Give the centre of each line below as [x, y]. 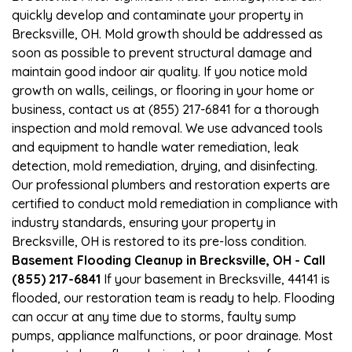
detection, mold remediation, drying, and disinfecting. [165, 165]
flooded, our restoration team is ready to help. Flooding [173, 297]
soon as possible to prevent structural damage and [162, 52]
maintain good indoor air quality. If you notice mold [159, 71]
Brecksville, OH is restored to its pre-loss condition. [159, 241]
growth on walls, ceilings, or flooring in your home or [163, 90]
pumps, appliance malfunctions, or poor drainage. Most [172, 335]
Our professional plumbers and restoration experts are [171, 184]
